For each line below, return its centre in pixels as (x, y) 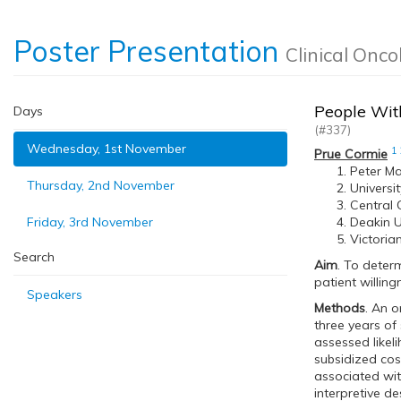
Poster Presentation (149, 51)
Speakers (55, 294)
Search (34, 257)
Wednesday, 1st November (107, 149)
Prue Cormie (351, 154)
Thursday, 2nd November (101, 185)
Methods (340, 308)
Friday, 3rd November (90, 222)
